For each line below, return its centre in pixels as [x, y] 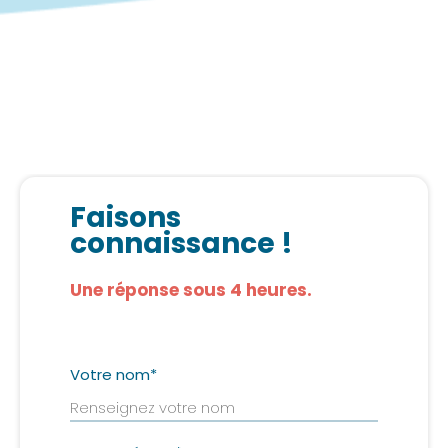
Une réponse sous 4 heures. [191, 289]
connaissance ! [181, 243]
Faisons [125, 217]
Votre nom [110, 374]
